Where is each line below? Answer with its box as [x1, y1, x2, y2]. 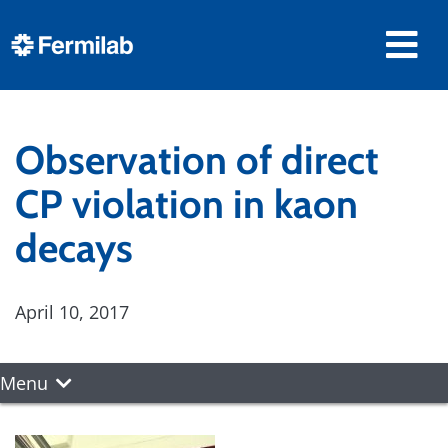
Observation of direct [15, 136, 379, 184]
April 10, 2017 [15, 300, 129, 324]
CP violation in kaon [15, 180, 358, 228]
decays [15, 224, 133, 272]
